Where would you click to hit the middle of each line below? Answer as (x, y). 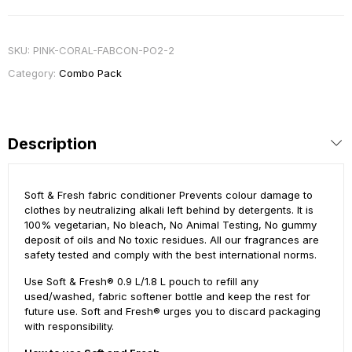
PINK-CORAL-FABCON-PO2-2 (104, 50)
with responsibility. (69, 326)
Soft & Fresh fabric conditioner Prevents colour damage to (169, 194)
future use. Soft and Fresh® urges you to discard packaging (172, 311)
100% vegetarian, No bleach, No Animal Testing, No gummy (170, 224)
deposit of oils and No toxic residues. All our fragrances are (172, 239)
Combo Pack (90, 73)
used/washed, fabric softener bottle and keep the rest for (167, 296)
